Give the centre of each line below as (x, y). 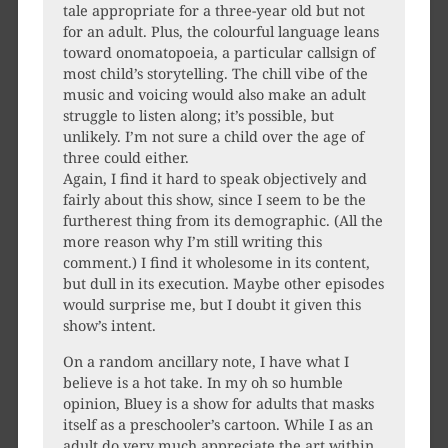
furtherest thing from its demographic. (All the (222, 221)
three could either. (125, 158)
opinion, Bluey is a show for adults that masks (218, 403)
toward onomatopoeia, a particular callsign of (218, 53)
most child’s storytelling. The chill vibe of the (215, 74)
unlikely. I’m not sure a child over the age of (213, 137)
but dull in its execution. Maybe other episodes (223, 284)
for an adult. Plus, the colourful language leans (220, 32)
